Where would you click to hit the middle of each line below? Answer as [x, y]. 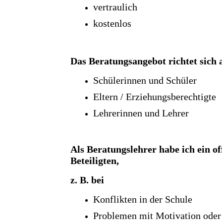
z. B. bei [87, 180]
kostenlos [112, 23]
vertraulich [115, 7]
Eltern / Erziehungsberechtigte [155, 97]
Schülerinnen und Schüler [145, 81]
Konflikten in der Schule [143, 199]
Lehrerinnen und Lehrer [142, 113]
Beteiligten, [95, 161]
